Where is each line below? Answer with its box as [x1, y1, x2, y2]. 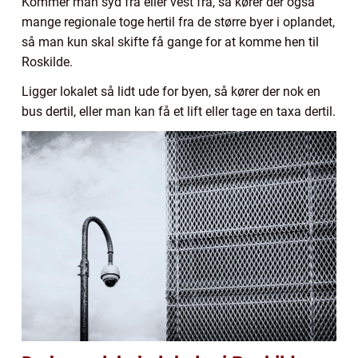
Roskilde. [22, 54, 73, 70]
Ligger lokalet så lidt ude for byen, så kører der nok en [22, 84, 320, 100]
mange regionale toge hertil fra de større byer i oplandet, [22, 14, 335, 30]
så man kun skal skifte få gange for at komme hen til [22, 34, 319, 50]
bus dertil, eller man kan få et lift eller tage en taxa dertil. [22, 104, 336, 120]
